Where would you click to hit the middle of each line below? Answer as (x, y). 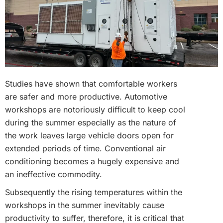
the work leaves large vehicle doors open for (89, 136)
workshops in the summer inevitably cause (85, 205)
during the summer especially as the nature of (91, 123)
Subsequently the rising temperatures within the (94, 192)
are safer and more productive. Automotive (86, 97)
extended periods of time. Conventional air (85, 149)
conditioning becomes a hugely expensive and (92, 162)
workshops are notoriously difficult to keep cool (95, 110)
